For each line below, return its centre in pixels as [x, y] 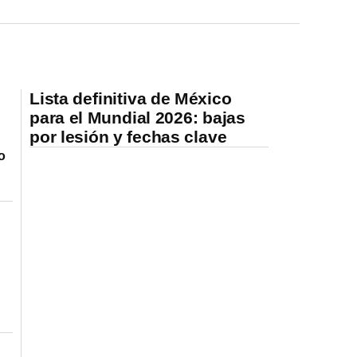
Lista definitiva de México [131, 98]
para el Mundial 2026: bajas [138, 117]
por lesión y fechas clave [128, 136]
